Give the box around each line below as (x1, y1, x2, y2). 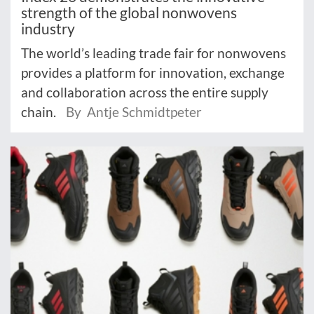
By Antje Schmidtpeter (66, 103, 202, 120)
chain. (21, 103, 59, 120)
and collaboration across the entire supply (21, 83, 268, 100)
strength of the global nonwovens (21, 3, 237, 21)
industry (21, 19, 75, 37)
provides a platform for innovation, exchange (21, 64, 285, 81)
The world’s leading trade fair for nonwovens (21, 44, 286, 61)
